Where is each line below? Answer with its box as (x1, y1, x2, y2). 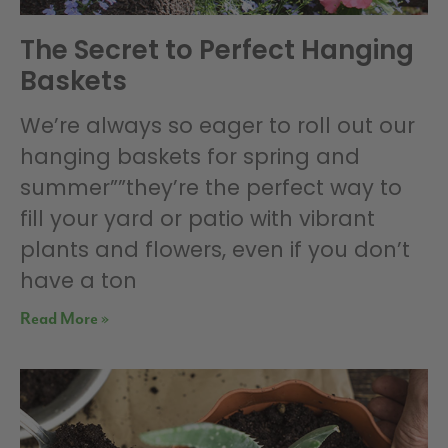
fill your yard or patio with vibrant (20, 204, 375, 234)
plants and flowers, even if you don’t (20, 235, 410, 265)
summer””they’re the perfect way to (20, 173, 402, 203)
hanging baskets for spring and (20, 142, 360, 172)
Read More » (20, 310, 109, 330)
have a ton (20, 266, 137, 296)
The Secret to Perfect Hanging (20, 32, 414, 69)
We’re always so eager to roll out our (20, 111, 415, 141)
